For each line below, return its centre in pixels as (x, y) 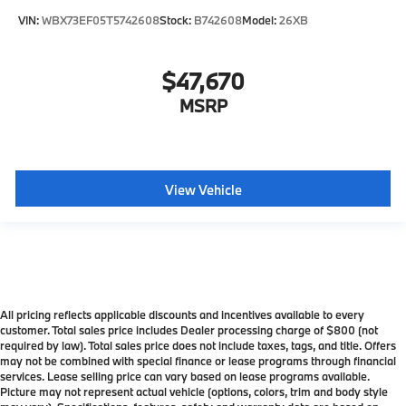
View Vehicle (203, 189)
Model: (261, 19)
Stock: (177, 19)
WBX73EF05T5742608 (101, 19)
